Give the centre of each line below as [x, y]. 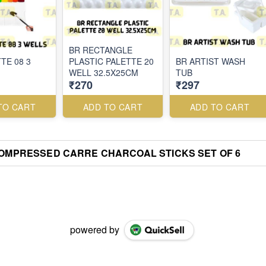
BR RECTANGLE [101, 50]
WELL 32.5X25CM [104, 72]
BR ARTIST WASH [210, 61]
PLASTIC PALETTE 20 [111, 61]
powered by [94, 229]
